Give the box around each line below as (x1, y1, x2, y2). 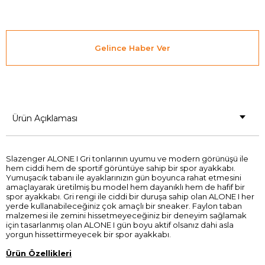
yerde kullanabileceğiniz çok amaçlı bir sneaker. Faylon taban (6, 201, 242, 211)
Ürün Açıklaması (12, 113, 77, 124)
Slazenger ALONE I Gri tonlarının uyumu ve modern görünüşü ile (6, 154, 248, 163)
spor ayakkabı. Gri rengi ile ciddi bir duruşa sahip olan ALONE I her (6, 192, 254, 201)
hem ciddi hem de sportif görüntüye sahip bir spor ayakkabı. (6, 163, 235, 173)
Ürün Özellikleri (6, 248, 72, 258)
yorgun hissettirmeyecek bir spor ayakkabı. (6, 230, 171, 239)
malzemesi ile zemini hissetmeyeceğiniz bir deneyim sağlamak (6, 211, 247, 220)
